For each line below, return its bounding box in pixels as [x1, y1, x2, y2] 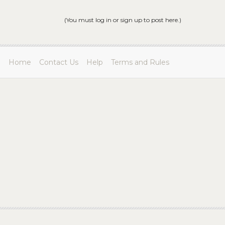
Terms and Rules [111, 58, 169, 67]
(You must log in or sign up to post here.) [64, 16, 181, 24]
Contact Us [39, 58, 78, 67]
